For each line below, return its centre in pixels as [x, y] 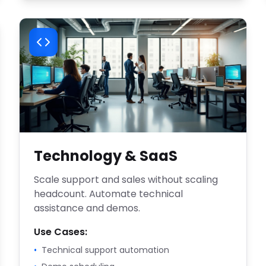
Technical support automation [105, 250]
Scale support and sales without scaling [126, 180]
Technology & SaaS [106, 156]
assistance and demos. [87, 208]
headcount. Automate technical [108, 194]
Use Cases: [61, 232]
